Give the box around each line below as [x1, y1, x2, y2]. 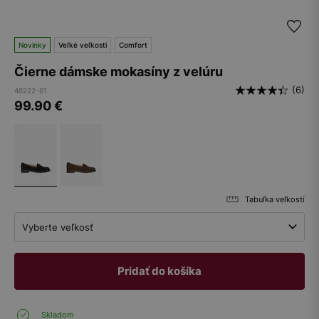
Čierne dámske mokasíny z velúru [14, 64, 223, 79]
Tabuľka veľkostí [245, 194, 305, 204]
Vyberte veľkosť [22, 221, 93, 233]
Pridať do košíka [117, 264, 202, 278]
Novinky [19, 41, 46, 49]
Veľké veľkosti [58, 41, 107, 49]
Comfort [119, 41, 147, 49]
